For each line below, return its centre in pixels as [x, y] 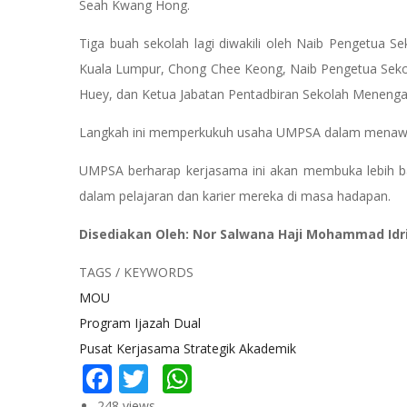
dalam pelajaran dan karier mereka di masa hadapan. [235, 195]
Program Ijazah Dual [140, 323]
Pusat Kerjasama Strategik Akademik [188, 348]
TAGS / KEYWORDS [136, 272]
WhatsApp [262, 375]
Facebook [176, 375]
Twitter [197, 375]
